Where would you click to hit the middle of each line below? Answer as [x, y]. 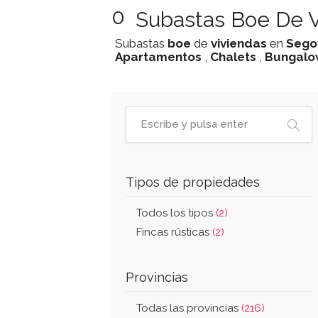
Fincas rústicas [174, 232]
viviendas [239, 43]
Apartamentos [158, 57]
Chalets [233, 57]
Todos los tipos [176, 213]
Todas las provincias [189, 308]
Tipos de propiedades [193, 182]
